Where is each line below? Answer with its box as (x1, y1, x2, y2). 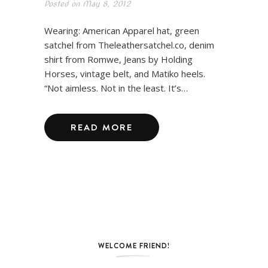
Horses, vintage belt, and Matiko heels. (44, 67, 205, 80)
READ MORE (71, 120, 133, 133)
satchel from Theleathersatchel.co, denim (44, 38, 214, 51)
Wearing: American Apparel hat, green (44, 24, 199, 36)
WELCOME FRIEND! (98, 240, 170, 251)
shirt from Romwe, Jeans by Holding (44, 53, 193, 65)
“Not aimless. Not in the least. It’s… (44, 81, 188, 94)
